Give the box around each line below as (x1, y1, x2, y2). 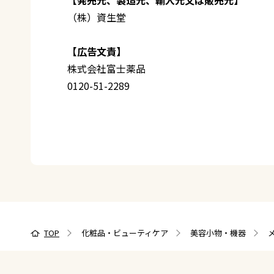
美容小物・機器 (190, 226, 246, 239)
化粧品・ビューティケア (81, 226, 168, 239)
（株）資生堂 (67, 9, 126, 24)
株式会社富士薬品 (67, 61, 146, 76)
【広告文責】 (67, 43, 126, 59)
